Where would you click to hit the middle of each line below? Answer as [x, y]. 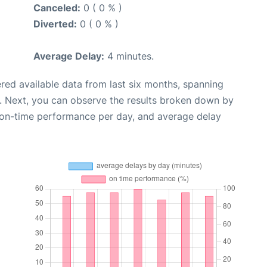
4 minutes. [129, 56]
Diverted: [55, 24]
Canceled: [57, 7]
